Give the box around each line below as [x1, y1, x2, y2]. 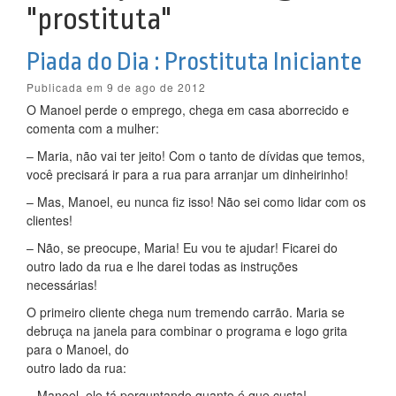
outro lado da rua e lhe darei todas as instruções [27, 257, 298, 275]
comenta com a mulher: [27, 119, 159, 137]
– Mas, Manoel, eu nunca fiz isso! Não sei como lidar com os [27, 193, 366, 210]
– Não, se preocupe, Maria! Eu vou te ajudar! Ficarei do [27, 239, 338, 256]
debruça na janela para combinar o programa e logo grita [27, 322, 347, 339]
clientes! [27, 211, 72, 229]
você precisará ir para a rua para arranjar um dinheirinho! [27, 165, 348, 183]
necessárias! [27, 276, 97, 293]
